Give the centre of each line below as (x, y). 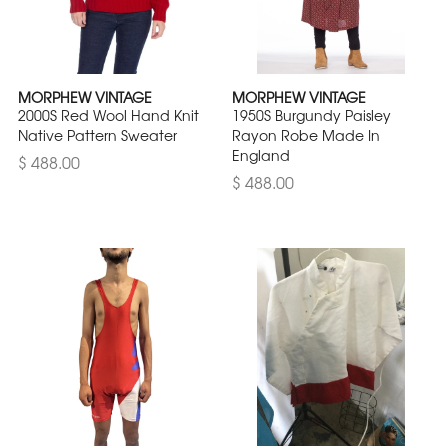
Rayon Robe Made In (306, 135)
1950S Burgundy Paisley (311, 115)
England (261, 155)
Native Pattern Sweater (97, 135)
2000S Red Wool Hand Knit (108, 115)
